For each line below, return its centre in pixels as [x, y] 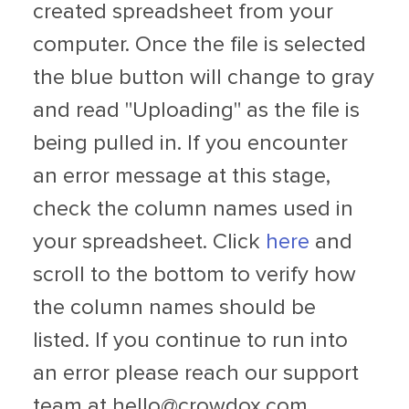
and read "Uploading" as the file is [196, 111]
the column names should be [174, 308]
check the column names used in [193, 210]
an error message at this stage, [182, 177]
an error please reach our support [196, 374]
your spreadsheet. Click [149, 242]
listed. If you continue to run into [190, 341]
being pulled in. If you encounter [190, 144]
